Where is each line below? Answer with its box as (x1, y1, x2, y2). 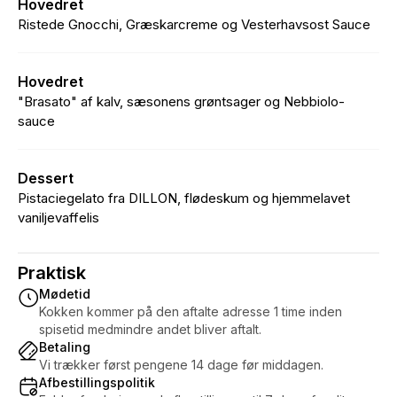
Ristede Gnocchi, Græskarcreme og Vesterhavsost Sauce (18, 16, 370, 33)
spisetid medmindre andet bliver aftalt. (39, 322, 261, 337)
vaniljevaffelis (18, 209, 99, 226)
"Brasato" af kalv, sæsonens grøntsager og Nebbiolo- (18, 93, 345, 110)
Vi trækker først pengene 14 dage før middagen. (39, 357, 323, 372)
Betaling (39, 339, 90, 354)
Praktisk (18, 262, 86, 284)
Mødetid (39, 286, 90, 301)
